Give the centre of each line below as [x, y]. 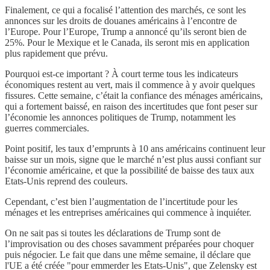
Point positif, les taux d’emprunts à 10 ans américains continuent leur [135, 148]
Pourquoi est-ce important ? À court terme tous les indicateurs [121, 74]
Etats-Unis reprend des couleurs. [66, 181]
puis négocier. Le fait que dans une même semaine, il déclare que [128, 254]
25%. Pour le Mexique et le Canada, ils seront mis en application [127, 42]
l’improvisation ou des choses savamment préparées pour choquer [129, 243]
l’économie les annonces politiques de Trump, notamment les [120, 117]
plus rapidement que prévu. [56, 53]
